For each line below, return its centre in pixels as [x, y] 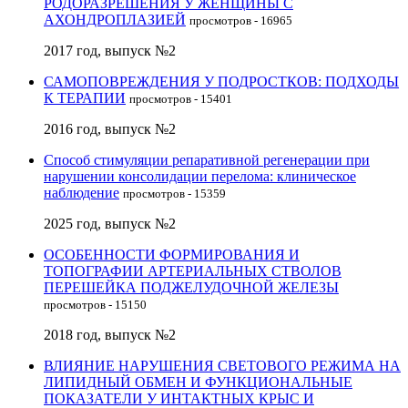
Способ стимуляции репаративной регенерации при [207, 159]
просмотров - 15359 [174, 193]
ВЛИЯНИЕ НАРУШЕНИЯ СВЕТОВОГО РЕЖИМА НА [222, 365]
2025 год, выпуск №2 [110, 223]
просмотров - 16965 [241, 20]
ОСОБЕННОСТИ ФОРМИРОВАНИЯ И [172, 254]
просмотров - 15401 [181, 98]
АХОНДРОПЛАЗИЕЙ [115, 19]
